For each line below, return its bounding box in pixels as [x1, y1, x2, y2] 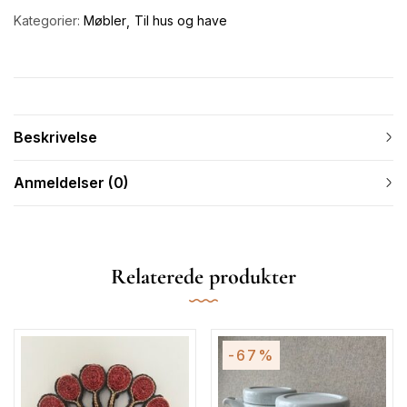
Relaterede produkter [111, 263, 296, 290]
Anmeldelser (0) [14, 173, 129, 192]
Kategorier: [14, 12, 84, 28]
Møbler [84, 12, 126, 28]
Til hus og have [134, 12, 227, 28]
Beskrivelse [14, 127, 97, 146]
